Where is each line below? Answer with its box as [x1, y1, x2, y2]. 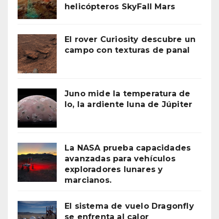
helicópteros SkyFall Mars [65, 2, 175, 11]
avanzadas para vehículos [65, 154, 175, 163]
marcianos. [65, 175, 111, 185]
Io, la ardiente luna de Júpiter [65, 100, 193, 109]
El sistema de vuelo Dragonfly [65, 201, 194, 211]
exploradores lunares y [65, 165, 163, 174]
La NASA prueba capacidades [65, 143, 191, 153]
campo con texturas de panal [65, 45, 190, 55]
